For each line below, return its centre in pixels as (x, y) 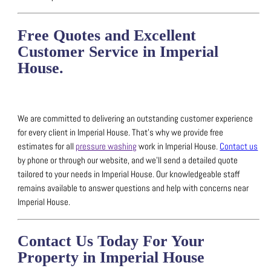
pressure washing (106, 147)
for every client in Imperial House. (75, 133)
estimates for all (47, 147)
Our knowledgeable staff (198, 175)
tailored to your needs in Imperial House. (87, 175)
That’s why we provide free (178, 133)
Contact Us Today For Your (111, 241)
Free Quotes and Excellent (107, 35)
